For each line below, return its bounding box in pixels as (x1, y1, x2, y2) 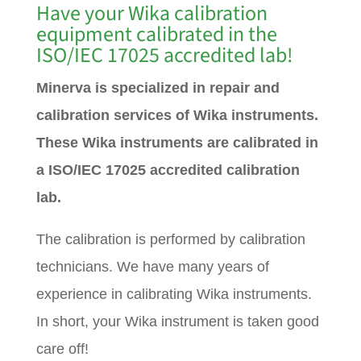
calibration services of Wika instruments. (35, 107, 318, 123)
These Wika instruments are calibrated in (35, 135, 318, 151)
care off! (35, 341, 89, 357)
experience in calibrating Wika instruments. (35, 286, 312, 302)
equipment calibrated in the (35, 19, 277, 49)
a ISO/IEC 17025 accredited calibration (35, 162, 300, 178)
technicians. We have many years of (35, 259, 269, 275)
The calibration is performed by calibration (35, 231, 305, 247)
